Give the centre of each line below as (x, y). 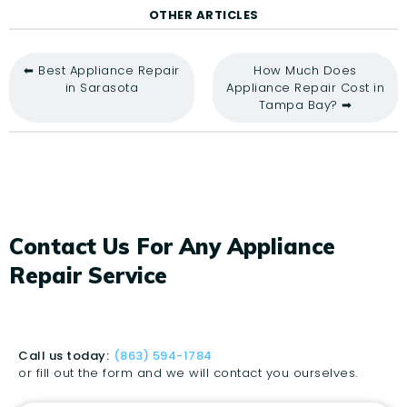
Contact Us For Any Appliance (172, 247)
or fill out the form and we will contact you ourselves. (188, 373)
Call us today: (64, 356)
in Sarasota (102, 88)
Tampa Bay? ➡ (305, 105)
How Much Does (305, 71)
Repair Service (88, 276)
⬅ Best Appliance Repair (102, 71)
